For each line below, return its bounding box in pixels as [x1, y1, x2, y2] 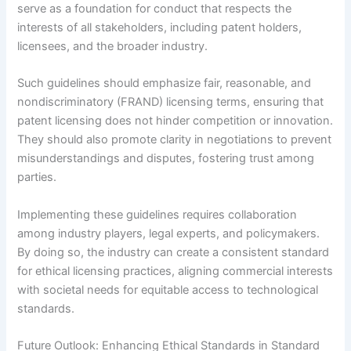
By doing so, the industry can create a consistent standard [17, 244, 330, 259]
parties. [17, 170, 57, 185]
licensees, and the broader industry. [17, 38, 208, 53]
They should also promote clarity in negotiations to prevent [17, 132, 332, 147]
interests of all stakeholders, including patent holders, [17, 20, 302, 34]
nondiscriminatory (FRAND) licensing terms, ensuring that [17, 95, 324, 110]
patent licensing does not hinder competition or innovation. [17, 114, 334, 128]
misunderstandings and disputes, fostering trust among [17, 151, 315, 166]
